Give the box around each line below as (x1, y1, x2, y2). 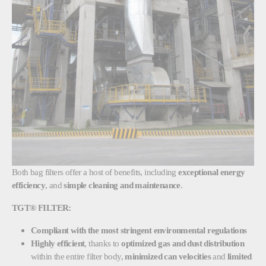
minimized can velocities (125, 251, 211, 261)
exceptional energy (178, 166, 245, 177)
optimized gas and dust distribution (121, 237, 245, 248)
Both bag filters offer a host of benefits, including (12, 166, 179, 177)
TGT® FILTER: (12, 202, 71, 213)
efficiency (12, 179, 46, 190)
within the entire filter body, (31, 251, 125, 261)
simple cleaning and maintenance (64, 179, 180, 190)
